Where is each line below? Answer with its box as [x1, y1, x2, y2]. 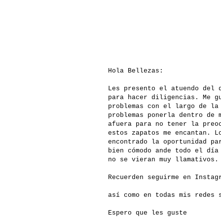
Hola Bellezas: [108, 67, 163, 75]
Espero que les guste [108, 209, 191, 217]
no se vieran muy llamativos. [108, 156, 219, 164]
